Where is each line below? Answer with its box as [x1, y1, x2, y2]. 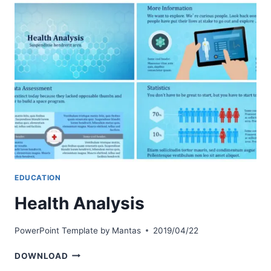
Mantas [112, 225, 142, 235]
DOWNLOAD [15, 250, 68, 261]
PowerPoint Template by [15, 225, 110, 235]
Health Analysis [15, 193, 145, 214]
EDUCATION [15, 173, 61, 183]
